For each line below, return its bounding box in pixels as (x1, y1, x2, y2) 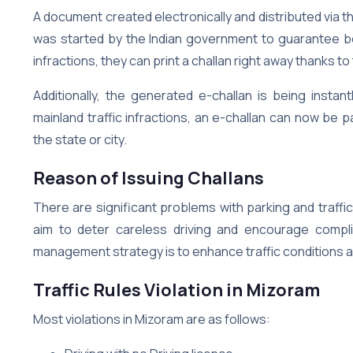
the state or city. (33, 130, 127, 148)
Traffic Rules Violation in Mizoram (33, 277, 320, 302)
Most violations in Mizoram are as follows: (33, 310, 270, 328)
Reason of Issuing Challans (33, 165, 264, 190)
